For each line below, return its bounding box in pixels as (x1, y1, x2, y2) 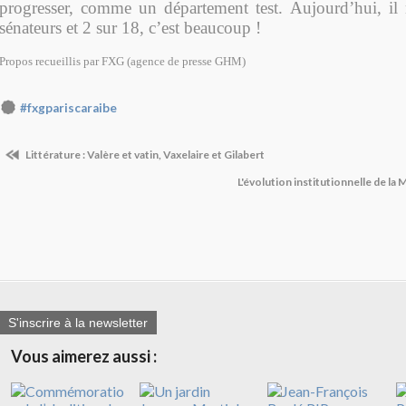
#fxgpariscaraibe (20, 100, 117, 115)
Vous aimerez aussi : (11, 346, 157, 367)
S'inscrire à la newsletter (8, 315, 148, 331)
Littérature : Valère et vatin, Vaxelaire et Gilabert (24, 147, 265, 161)
